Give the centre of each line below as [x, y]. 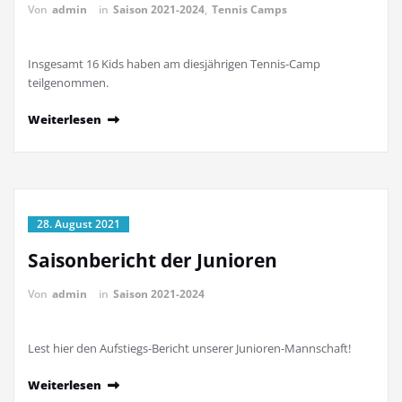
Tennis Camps [249, 10]
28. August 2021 [79, 224]
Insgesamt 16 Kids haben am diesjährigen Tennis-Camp [174, 64]
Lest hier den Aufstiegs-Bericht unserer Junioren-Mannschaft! [189, 349]
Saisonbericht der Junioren [153, 261]
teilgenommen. [68, 83]
